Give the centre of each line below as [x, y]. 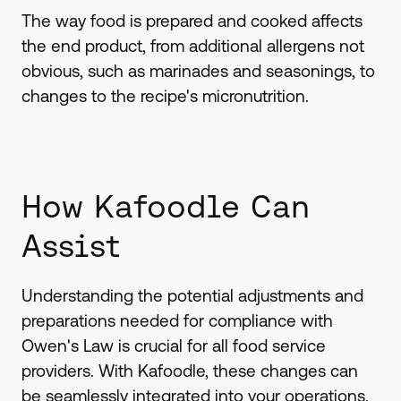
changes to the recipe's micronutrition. [167, 96]
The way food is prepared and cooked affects [192, 21]
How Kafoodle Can [165, 206]
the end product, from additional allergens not [192, 46]
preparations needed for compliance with [177, 321]
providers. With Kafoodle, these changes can [189, 371]
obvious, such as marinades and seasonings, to [198, 71]
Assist [71, 246]
